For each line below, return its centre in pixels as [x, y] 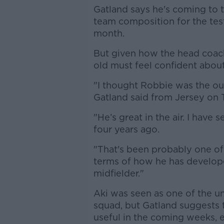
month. [109, 33]
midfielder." [118, 173]
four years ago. [126, 129]
